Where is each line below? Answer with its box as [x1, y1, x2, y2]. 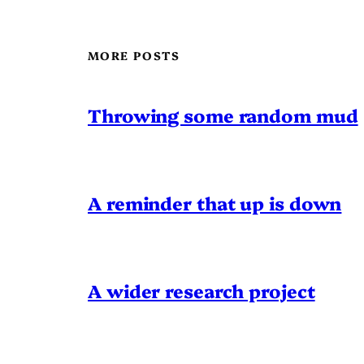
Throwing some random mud [88, 102, 358, 128]
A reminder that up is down [88, 189, 342, 215]
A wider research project [88, 277, 315, 303]
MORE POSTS [88, 46, 180, 63]
